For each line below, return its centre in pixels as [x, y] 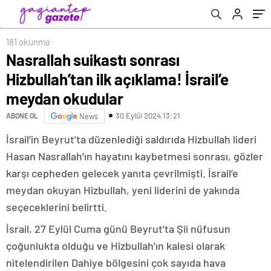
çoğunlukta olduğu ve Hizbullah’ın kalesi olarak [116, 245]
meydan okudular [65, 98]
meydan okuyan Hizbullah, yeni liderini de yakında [123, 190]
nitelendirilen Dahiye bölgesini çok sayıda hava [116, 262]
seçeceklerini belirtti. [57, 207]
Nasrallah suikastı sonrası [93, 59]
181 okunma [28, 41]
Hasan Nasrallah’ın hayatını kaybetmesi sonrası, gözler [135, 156]
